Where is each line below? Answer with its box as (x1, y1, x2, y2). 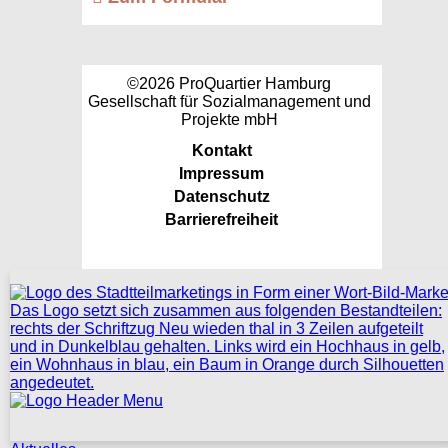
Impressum (179, 165, 265, 182)
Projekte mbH (180, 111, 278, 128)
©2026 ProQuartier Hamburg (127, 75, 332, 92)
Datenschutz (173, 188, 270, 205)
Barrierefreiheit (165, 211, 279, 228)
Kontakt (191, 142, 252, 159)
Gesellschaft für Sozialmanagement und (87, 93, 371, 110)
